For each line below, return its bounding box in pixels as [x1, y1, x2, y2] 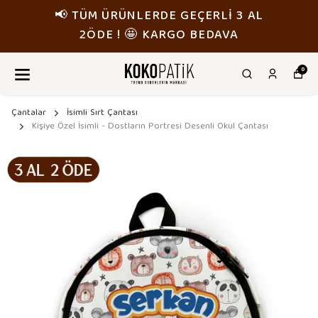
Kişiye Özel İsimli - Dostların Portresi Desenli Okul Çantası [32, 119, 268, 135]
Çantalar [11, 105, 46, 121]
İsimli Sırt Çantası [67, 105, 138, 121]
